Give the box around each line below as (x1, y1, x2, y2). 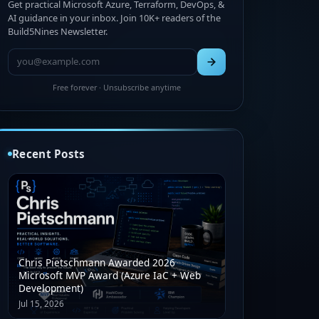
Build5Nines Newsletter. (8, 24, 108, 38)
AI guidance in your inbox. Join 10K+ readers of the (8, 11, 221, 24)
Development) (18, 281, 83, 296)
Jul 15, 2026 (18, 298, 64, 309)
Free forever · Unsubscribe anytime (53, 81, 181, 93)
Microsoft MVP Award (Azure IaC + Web (18, 268, 201, 283)
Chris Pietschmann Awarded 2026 (18, 256, 175, 270)
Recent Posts (12, 146, 85, 161)
